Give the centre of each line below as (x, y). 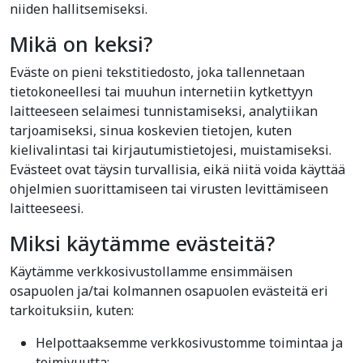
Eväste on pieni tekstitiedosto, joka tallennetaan (157, 72)
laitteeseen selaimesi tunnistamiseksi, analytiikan (164, 111)
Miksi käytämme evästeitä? (142, 243)
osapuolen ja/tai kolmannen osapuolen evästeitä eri (169, 291)
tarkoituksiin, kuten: (72, 310)
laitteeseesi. (47, 208)
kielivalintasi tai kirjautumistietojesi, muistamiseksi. (171, 150)
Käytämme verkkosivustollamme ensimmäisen (151, 271)
